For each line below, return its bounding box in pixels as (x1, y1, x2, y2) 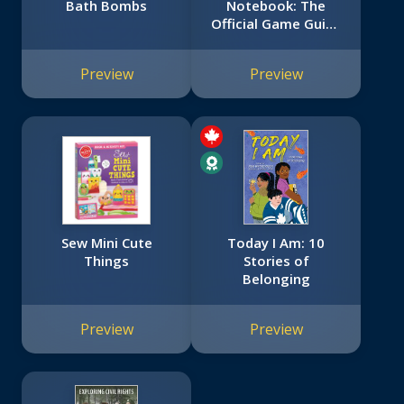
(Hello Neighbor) (222, 32, 330, 51)
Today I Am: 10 (227, 234, 325, 252)
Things (84, 252, 129, 271)
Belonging (242, 270, 310, 289)
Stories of (243, 252, 309, 271)
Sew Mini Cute (60, 234, 152, 252)
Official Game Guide (210, 14, 342, 33)
